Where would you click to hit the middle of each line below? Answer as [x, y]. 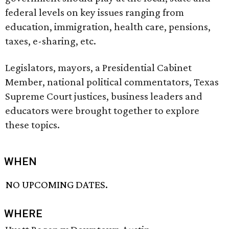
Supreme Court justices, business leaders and [104, 96]
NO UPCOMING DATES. [57, 185]
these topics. [32, 125]
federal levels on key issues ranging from [95, 12]
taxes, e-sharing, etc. [51, 41]
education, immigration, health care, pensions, [108, 27]
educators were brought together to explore [102, 110]
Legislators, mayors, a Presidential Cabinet [98, 67]
